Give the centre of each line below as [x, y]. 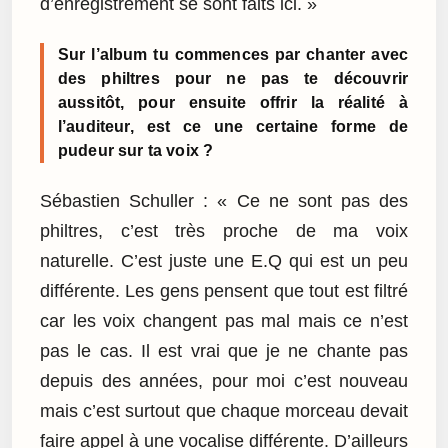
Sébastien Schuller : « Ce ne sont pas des [224, 200]
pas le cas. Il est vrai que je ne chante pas [224, 350]
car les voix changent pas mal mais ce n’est [224, 320]
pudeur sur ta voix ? [136, 151]
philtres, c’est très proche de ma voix [224, 230]
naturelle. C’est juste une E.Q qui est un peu [224, 260]
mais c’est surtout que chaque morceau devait [224, 410]
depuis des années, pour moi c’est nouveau [224, 380]
